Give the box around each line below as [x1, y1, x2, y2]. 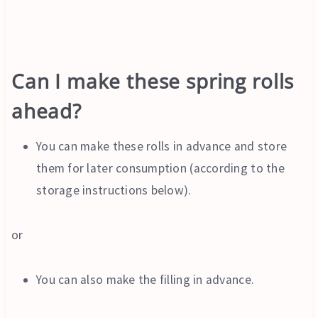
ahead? [11, 97, 82, 124]
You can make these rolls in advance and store [36, 138, 287, 154]
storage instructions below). [36, 182, 192, 198]
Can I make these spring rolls [11, 67, 295, 94]
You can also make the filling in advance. [36, 271, 255, 287]
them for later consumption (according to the [36, 160, 285, 176]
